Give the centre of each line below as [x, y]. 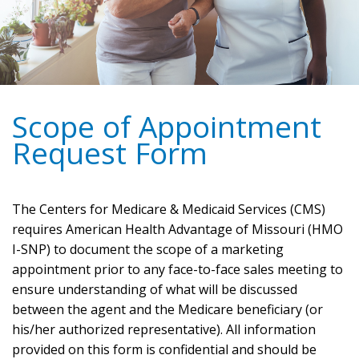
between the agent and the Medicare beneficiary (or [167, 310]
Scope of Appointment [167, 127]
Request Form [110, 153]
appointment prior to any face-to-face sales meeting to [177, 270]
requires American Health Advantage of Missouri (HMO [177, 230]
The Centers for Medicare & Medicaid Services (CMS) [169, 210]
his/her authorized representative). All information [164, 330]
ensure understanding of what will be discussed [155, 290]
